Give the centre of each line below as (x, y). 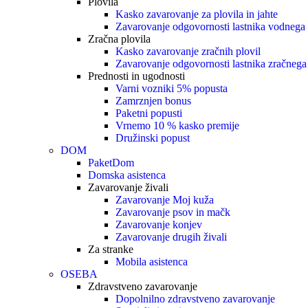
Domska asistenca (127, 175)
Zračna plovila (119, 39)
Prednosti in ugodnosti (136, 76)
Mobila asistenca (152, 262)
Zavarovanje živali (128, 187)
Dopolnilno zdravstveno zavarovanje (195, 299)
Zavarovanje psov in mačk (173, 212)
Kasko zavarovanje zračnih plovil (188, 51)
